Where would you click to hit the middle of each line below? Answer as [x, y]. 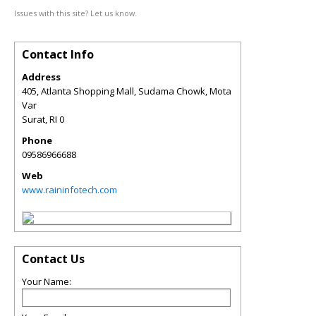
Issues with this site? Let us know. [75, 13]
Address [41, 77]
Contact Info [58, 54]
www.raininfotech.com [69, 190]
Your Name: [47, 281]
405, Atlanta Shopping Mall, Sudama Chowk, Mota [127, 91]
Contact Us [53, 259]
